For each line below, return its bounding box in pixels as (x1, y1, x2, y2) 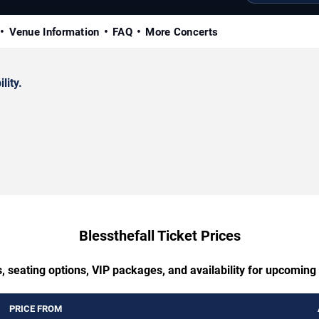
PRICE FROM (9, 303, 62, 314)
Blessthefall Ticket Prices (78, 226, 241, 244)
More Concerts (145, 25, 219, 38)
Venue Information (9, 25, 100, 38)
